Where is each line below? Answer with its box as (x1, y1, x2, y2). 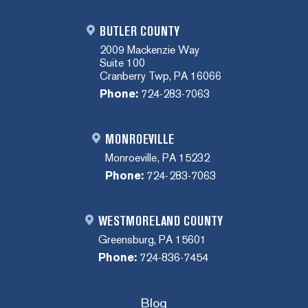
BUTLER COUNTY (99, 23, 180, 39)
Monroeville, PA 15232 (105, 151, 210, 164)
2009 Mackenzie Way (99, 43, 200, 56)
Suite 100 (99, 56, 145, 69)
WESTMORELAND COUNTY (98, 213, 223, 229)
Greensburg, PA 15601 (98, 232, 207, 246)
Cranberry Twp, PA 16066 (99, 69, 222, 82)
